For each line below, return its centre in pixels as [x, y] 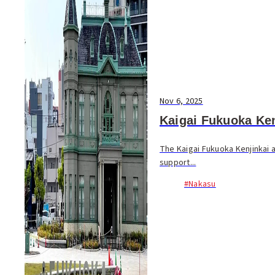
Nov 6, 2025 [181, 101]
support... [178, 162]
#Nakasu [200, 184]
